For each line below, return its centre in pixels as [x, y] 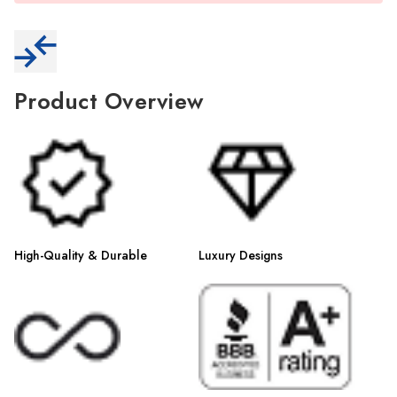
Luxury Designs [241, 255]
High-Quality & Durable [81, 255]
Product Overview [109, 101]
